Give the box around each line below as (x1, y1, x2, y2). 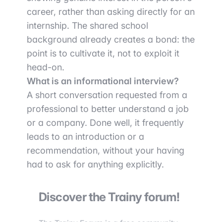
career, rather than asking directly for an (27, 6, 195, 17)
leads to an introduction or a (27, 131, 144, 142)
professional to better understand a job (27, 104, 189, 114)
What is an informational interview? (27, 76, 179, 87)
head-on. (27, 62, 64, 73)
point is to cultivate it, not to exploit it (27, 48, 179, 59)
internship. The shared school (27, 20, 148, 31)
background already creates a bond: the (27, 34, 195, 45)
